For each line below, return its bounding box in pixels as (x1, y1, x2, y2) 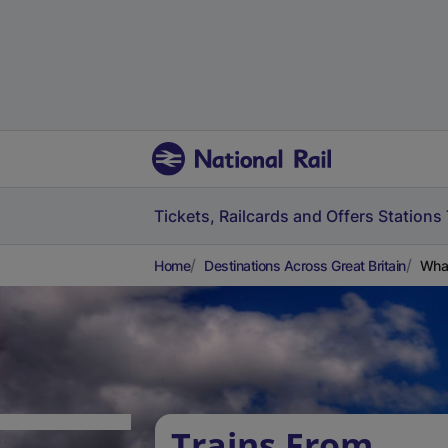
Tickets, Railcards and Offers (154, 206, 374, 226)
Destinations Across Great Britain (204, 257, 406, 274)
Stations (378, 206, 442, 226)
